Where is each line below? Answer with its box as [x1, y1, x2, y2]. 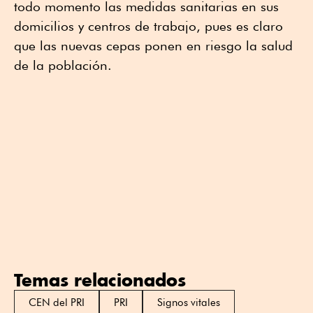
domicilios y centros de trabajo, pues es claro [14, 17, 283, 34]
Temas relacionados [14, 268, 186, 291]
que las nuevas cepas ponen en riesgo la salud [14, 37, 293, 53]
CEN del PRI [29, 296, 85, 309]
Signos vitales [157, 296, 220, 309]
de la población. [14, 57, 112, 73]
